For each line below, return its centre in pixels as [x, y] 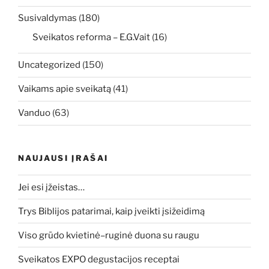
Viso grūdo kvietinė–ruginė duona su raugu [109, 235]
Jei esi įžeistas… [51, 187]
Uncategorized [49, 65]
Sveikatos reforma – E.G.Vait [91, 37]
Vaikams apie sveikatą [65, 89]
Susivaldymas [47, 18]
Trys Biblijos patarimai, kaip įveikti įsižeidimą [111, 211]
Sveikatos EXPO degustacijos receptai [99, 259]
